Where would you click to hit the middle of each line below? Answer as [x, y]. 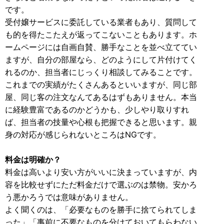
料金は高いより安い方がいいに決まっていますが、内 [101, 172]
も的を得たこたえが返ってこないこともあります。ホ [101, 34]
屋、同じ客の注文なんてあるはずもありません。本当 [101, 97]
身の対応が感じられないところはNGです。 [83, 134]
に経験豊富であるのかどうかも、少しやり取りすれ [97, 109]
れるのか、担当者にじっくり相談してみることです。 [101, 72]
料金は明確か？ [33, 159]
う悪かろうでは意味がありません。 [69, 197]
